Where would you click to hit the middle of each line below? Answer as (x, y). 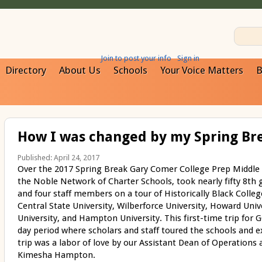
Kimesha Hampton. (56, 255)
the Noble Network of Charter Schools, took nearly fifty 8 (132, 182)
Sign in (188, 58)
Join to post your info (136, 58)
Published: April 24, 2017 (58, 158)
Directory (26, 70)
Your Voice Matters (202, 70)
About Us (80, 70)
